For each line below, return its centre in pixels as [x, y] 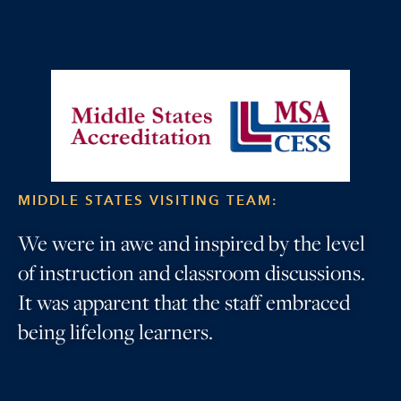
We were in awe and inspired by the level [192, 243]
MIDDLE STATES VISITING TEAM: [148, 200]
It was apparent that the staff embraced [184, 302]
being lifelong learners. [115, 332]
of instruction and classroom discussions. [192, 273]
